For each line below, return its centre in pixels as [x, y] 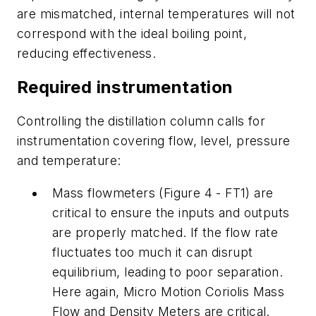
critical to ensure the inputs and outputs [171, 212]
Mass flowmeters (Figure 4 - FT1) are [163, 193]
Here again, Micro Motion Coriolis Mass [169, 291]
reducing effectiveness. [87, 54]
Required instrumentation [125, 87]
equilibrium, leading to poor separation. [168, 272]
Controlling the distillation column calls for [141, 121]
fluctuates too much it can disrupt [153, 252]
